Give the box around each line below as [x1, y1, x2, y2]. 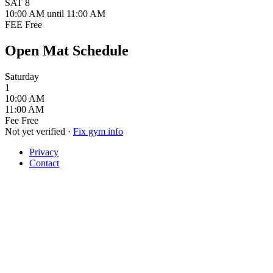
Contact [29, 157, 59, 168]
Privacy [29, 146, 58, 157]
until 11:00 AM [47, 8, 105, 19]
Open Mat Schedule [5, 42, 129, 58]
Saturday [5, 71, 39, 82]
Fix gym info [73, 126, 123, 136]
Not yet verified [5, 126, 65, 136]
